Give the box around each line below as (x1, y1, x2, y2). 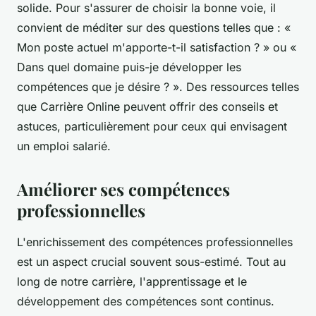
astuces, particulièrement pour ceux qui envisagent (17, 119, 287, 134)
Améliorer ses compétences (17, 178, 230, 201)
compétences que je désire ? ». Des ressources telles (17, 80, 299, 95)
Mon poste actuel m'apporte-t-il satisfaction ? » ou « (17, 40, 296, 55)
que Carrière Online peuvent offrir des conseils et (17, 99, 278, 114)
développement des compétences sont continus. (17, 294, 274, 309)
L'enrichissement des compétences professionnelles (17, 235, 293, 250)
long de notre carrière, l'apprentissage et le (17, 274, 247, 289)
